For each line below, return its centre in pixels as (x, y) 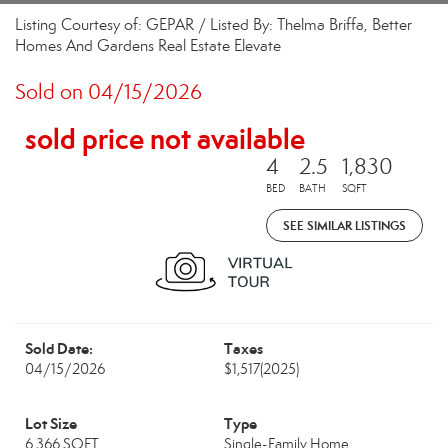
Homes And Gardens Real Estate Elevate (148, 45)
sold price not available (165, 139)
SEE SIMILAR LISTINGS (344, 225)
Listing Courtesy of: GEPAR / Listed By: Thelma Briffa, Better (213, 24)
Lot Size (51, 423)
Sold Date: (59, 348)
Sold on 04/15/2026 (108, 92)
